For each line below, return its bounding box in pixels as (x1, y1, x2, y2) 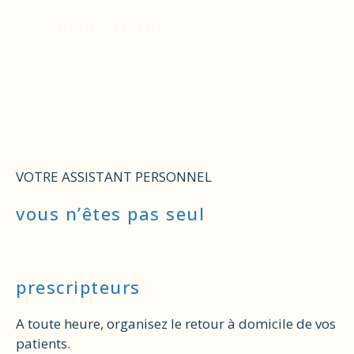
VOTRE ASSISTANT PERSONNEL (16, 168, 212, 186)
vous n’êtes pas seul (16, 201, 205, 226)
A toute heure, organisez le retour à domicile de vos (16, 314, 336, 333)
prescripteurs (16, 275, 141, 299)
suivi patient (43, 13, 162, 37)
